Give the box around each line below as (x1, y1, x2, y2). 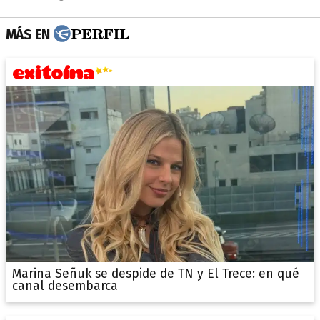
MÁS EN (6, 26, 50, 43)
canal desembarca (11, 278, 118, 294)
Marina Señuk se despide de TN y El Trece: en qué (11, 266, 299, 281)
